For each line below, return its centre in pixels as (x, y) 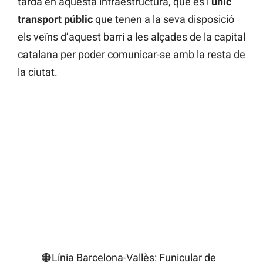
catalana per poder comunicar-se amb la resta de (131, 55)
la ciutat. (38, 72)
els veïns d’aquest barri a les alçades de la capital (131, 37)
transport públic (56, 19)
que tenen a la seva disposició (165, 19)
